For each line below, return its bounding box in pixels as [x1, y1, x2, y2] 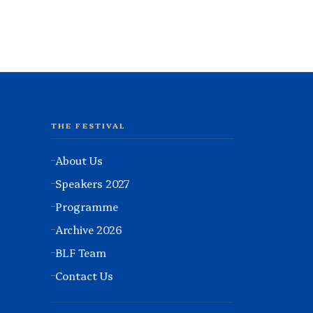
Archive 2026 [55, 221, 122, 237]
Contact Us [55, 268, 113, 283]
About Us [55, 152, 103, 168]
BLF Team [55, 245, 106, 260]
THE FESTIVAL [51, 119, 126, 131]
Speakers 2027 [55, 175, 130, 191]
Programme [55, 198, 118, 214]
